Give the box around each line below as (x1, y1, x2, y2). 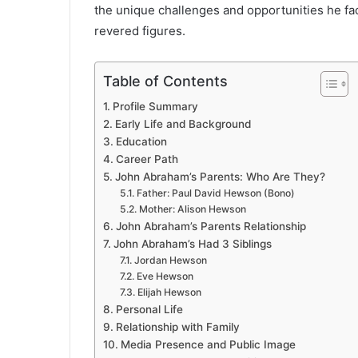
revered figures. (94, 23, 185, 39)
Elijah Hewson (137, 286, 201, 299)
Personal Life (115, 303, 183, 316)
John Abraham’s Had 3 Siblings (113, 237, 272, 251)
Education (115, 135, 167, 149)
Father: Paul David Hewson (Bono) (136, 187, 295, 200)
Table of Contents (103, 73, 228, 90)
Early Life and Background (114, 117, 251, 131)
